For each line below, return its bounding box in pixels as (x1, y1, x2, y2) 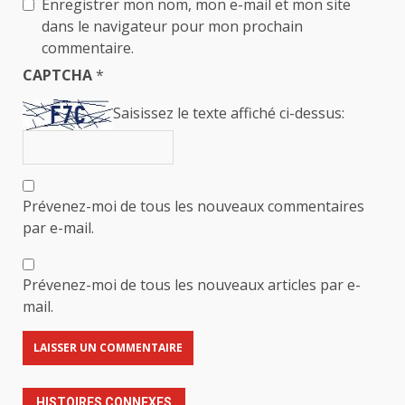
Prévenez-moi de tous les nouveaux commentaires (23, 195, 364, 216)
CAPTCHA (23, 65, 96, 86)
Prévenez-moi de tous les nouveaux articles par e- (23, 274, 361, 295)
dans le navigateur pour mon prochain (42, 16, 303, 37)
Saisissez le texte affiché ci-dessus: (113, 103, 344, 124)
